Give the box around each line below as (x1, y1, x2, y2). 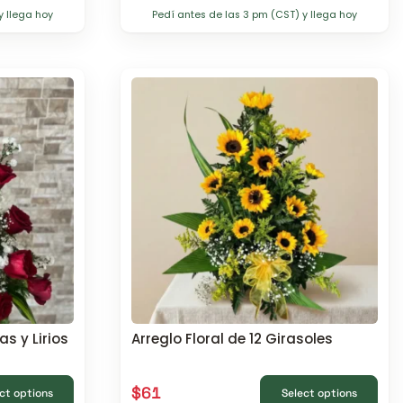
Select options (281, 385, 357, 400)
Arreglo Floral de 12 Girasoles (131, 328, 333, 348)
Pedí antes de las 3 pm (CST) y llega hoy (152, 8, 357, 22)
